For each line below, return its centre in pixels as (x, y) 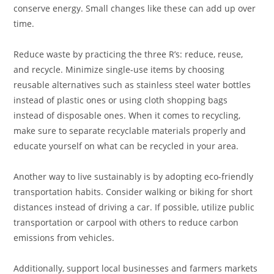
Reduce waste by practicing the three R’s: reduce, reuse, (128, 54)
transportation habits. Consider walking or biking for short (133, 192)
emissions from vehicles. (64, 238)
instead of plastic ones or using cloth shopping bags (121, 100)
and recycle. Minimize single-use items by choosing (119, 70)
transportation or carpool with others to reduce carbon (126, 223)
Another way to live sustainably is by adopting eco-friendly (134, 177)
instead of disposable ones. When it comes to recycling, (127, 116)
